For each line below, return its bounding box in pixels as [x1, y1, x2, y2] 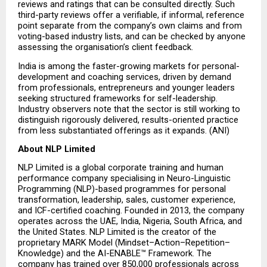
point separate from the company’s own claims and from [18, 20, 242, 32]
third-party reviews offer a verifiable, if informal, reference [18, 10, 244, 21]
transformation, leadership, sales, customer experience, [18, 194, 235, 206]
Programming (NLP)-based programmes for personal [18, 184, 226, 195]
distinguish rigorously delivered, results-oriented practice [18, 114, 238, 125]
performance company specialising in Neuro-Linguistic [18, 173, 231, 184]
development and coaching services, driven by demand [18, 71, 231, 82]
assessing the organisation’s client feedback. [18, 42, 193, 53]
